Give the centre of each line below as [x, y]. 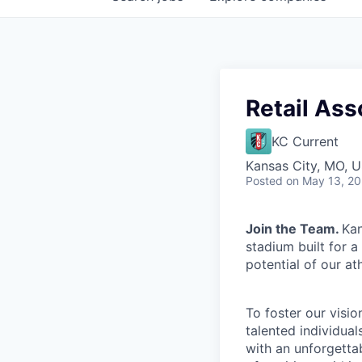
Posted [264, 181]
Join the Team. [294, 229]
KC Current [305, 141]
